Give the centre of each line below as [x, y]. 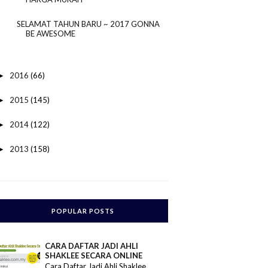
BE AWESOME [50, 33]
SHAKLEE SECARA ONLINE [94, 255]
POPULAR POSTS [83, 211]
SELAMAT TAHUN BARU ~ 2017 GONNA [88, 24]
